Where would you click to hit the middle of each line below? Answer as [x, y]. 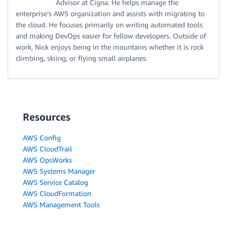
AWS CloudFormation [57, 193]
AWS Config [42, 137]
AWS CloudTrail [47, 148]
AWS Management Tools [61, 204]
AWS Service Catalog [55, 182]
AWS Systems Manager [59, 171]
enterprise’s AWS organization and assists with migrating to [110, 13]
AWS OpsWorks [47, 160]
